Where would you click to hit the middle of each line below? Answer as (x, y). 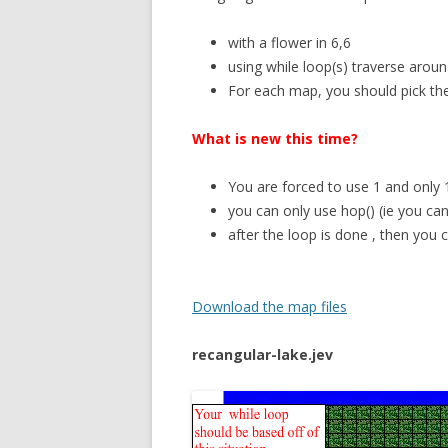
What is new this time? (275, 138)
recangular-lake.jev (262, 354)
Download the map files (269, 306)
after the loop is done (298, 234)
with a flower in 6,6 (289, 42)
